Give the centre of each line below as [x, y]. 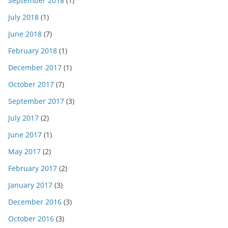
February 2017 [33, 168]
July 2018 [23, 17]
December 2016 [35, 202]
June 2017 [25, 135]
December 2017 [35, 68]
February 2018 [33, 51]
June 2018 [25, 34]
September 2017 [36, 101]
